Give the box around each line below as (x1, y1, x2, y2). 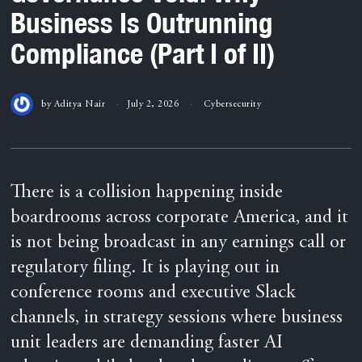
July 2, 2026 (127, 99, 179, 109)
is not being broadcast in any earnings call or (11, 233, 347, 253)
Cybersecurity (203, 99, 262, 109)
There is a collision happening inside (11, 183, 284, 203)
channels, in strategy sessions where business (11, 308, 343, 328)
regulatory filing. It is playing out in (11, 258, 280, 278)
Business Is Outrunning (11, 5, 274, 40)
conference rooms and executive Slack (11, 283, 297, 303)
